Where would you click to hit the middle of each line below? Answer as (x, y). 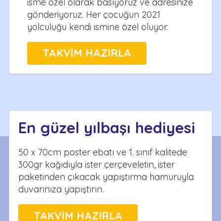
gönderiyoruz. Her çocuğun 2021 (94, 14)
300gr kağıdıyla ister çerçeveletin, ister (96, 164)
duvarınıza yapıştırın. (61, 189)
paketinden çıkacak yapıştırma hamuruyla (106, 177)
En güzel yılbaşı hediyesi (107, 127)
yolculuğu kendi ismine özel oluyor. (97, 27)
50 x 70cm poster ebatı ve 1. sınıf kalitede (103, 152)
